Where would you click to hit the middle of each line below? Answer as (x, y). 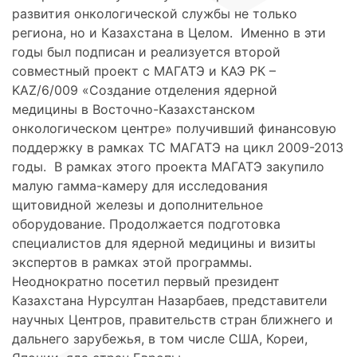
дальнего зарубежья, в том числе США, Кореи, (160, 339)
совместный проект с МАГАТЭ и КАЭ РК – (144, 71)
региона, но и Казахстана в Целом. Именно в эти (169, 33)
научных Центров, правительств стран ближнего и (173, 320)
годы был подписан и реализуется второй (146, 52)
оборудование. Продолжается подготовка (146, 224)
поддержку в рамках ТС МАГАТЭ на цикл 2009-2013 (178, 148)
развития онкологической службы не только (155, 14)
